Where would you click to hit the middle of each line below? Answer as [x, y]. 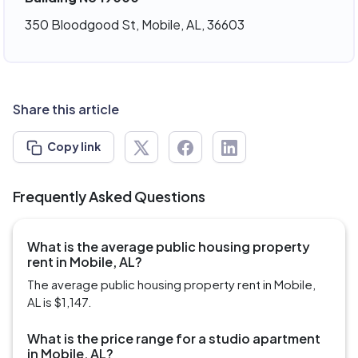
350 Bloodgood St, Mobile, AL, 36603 [134, 24]
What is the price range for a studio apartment [174, 339]
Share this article [66, 109]
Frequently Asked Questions [109, 197]
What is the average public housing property [169, 247]
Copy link [74, 147]
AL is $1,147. [60, 302]
